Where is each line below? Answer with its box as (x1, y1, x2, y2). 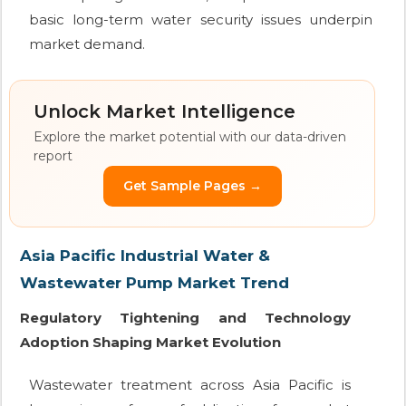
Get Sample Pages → (122, 178, 262, 195)
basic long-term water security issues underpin (29, 11, 372, 29)
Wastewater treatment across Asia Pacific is (29, 376, 351, 394)
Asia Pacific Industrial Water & (20, 246, 270, 266)
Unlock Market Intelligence (34, 101, 295, 123)
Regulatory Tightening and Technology (20, 309, 351, 327)
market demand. (29, 35, 145, 53)
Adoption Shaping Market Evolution (20, 333, 281, 352)
